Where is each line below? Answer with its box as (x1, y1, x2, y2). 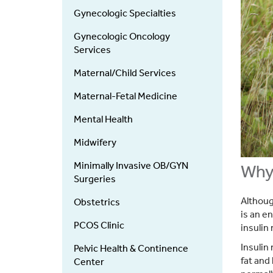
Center (74, 256, 104, 268)
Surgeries (74, 173, 116, 185)
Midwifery (74, 136, 116, 148)
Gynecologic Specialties (74, 7, 176, 19)
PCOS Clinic (74, 219, 124, 231)
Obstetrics (74, 196, 120, 208)
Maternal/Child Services (74, 67, 176, 79)
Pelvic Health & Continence (74, 243, 188, 254)
